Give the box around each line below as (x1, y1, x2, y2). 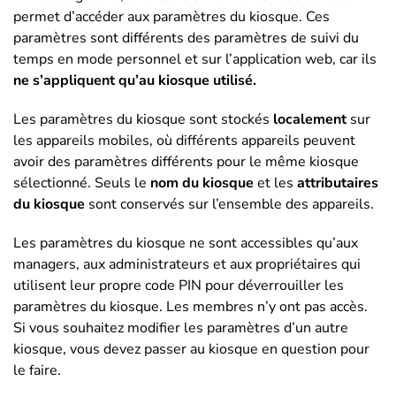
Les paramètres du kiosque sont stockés (13, 110, 270, 129)
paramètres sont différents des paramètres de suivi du (13, 28, 359, 48)
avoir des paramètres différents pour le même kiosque (13, 152, 359, 171)
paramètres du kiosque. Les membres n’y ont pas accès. (13, 297, 368, 316)
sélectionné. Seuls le (13, 173, 150, 193)
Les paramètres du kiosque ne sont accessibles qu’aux (13, 233, 358, 253)
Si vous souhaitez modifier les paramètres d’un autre (13, 318, 348, 338)
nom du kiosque (150, 173, 254, 193)
